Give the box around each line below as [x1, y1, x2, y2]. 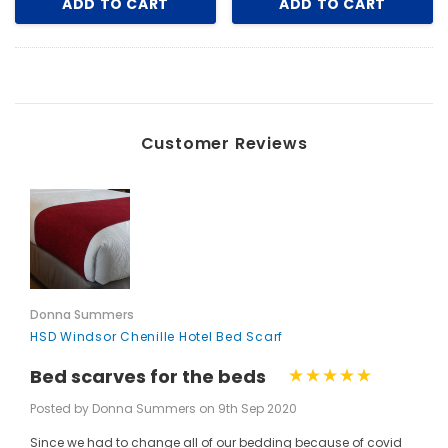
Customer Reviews [140, 132, 308, 155]
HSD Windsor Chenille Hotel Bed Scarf [30, 328, 283, 345]
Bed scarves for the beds [30, 364, 266, 390]
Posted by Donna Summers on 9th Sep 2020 [30, 399, 297, 417]
